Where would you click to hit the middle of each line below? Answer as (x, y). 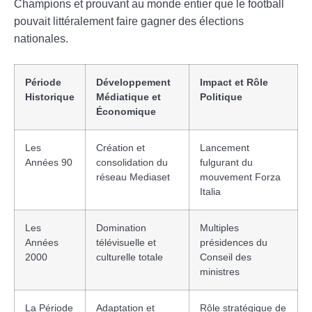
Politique (221, 96)
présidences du (234, 242)
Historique (50, 96)
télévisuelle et (126, 242)
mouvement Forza (240, 177)
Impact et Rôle (234, 82)
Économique (126, 111)
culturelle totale (130, 257)
